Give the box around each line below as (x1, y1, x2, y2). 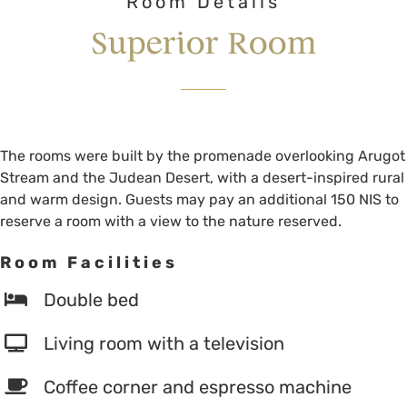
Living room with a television (44, 333, 284, 354)
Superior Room (91, 24, 316, 62)
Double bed (44, 289, 139, 311)
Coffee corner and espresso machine (44, 376, 352, 398)
